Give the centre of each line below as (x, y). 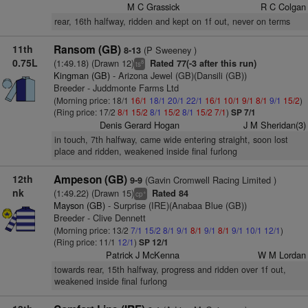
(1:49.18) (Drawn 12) (93, 63)
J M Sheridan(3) (274, 125)
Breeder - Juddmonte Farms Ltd (116, 88)
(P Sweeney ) (168, 50)
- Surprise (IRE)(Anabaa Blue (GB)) (176, 205)
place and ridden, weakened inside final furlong (145, 151)
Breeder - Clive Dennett (99, 218)
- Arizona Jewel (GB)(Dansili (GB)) (178, 75)
